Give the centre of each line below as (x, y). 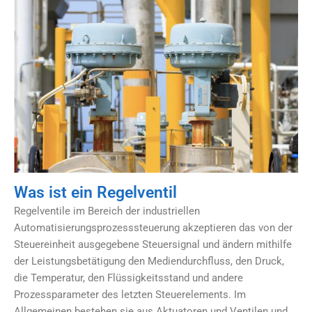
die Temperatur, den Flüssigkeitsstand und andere (128, 278)
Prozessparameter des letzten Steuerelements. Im (130, 294)
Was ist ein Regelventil (95, 192)
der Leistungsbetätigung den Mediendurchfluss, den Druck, (149, 261)
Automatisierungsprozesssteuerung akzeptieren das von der (153, 227)
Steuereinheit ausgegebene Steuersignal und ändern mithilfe (153, 244)
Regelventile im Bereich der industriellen (107, 211)
